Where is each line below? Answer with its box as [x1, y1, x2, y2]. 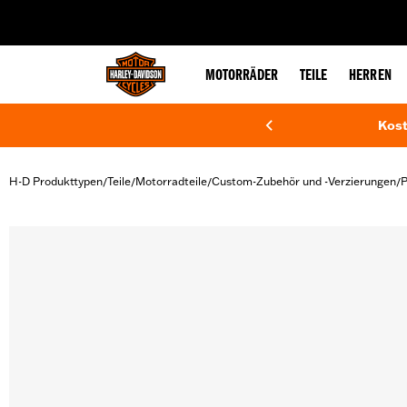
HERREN [349, 68, 392, 84]
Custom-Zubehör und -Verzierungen [212, 174, 396, 188]
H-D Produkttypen [9, 174, 103, 188]
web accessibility [112, 5, 199, 20]
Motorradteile [135, 174, 207, 188]
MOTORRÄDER [205, 68, 278, 84]
